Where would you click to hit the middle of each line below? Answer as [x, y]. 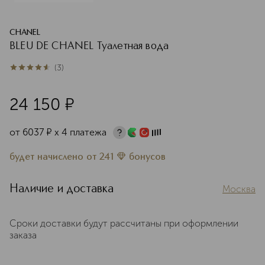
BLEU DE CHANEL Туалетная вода [89, 46]
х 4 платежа [80, 132]
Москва [239, 189]
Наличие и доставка [62, 189]
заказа [23, 235]
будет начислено [48, 157]
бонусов [147, 157]
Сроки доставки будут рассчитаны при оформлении [124, 223]
